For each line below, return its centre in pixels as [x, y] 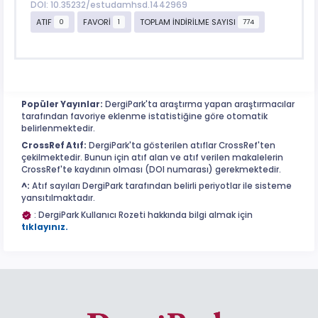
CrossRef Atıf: [54, 145]
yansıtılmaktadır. [58, 198]
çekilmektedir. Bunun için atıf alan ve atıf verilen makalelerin [152, 157]
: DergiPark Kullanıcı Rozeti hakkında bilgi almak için [142, 215]
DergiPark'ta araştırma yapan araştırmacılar [199, 105]
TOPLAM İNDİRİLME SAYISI [189, 22]
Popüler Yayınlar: [62, 105]
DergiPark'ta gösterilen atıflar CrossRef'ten [181, 145]
